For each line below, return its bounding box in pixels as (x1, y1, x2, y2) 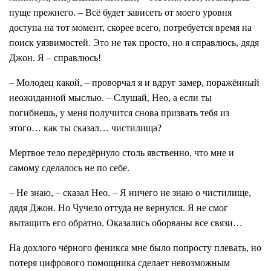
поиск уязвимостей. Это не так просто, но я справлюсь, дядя (9, 38, 259, 48)
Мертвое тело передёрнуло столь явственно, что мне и (9, 148, 234, 158)
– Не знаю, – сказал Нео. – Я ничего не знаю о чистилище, (9, 188, 251, 198)
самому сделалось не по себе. (9, 163, 129, 174)
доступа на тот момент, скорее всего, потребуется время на (9, 22, 252, 33)
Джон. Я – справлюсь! (9, 53, 101, 64)
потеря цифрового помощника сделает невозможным (9, 258, 230, 269)
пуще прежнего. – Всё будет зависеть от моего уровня (9, 7, 232, 18)
